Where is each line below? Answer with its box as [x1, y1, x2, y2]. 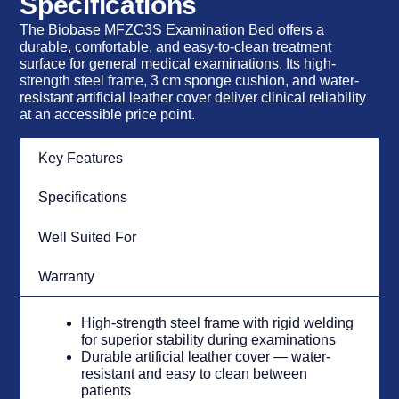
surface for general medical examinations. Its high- [20, 55, 337, 71]
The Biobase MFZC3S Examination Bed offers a [20, 21, 325, 37]
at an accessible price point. [20, 106, 196, 122]
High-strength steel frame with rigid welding [81, 315, 354, 331]
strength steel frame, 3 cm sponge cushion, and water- [20, 72, 360, 88]
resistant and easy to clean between [81, 366, 308, 382]
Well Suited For [37, 229, 136, 245]
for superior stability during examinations [81, 332, 337, 348]
